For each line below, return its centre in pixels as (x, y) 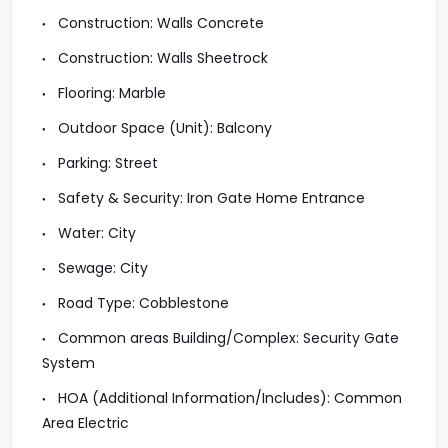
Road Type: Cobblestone (141, 303)
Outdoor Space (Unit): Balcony (163, 128)
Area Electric (85, 423)
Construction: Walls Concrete (159, 23)
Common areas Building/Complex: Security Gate (226, 338)
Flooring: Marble (110, 93)
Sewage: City (101, 268)
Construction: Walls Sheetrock (161, 58)
